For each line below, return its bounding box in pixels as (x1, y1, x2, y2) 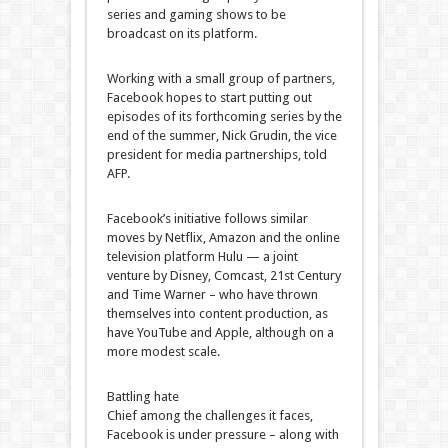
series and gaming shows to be (106, 7, 286, 23)
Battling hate (106, 389, 179, 405)
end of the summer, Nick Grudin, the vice (106, 128, 337, 144)
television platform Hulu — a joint (106, 249, 298, 265)
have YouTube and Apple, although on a (106, 325, 334, 341)
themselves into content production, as (106, 306, 328, 322)
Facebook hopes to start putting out (106, 90, 312, 106)
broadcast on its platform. (106, 26, 257, 42)
